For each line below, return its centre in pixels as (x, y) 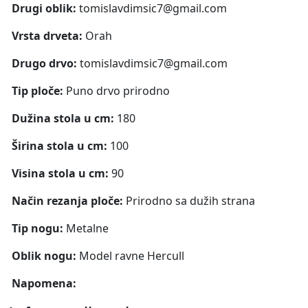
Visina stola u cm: (62, 173)
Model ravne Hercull (132, 255)
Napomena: (44, 283)
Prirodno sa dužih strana (190, 200)
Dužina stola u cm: (64, 118)
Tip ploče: (39, 90)
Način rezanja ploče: (69, 200)
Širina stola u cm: (61, 145)
